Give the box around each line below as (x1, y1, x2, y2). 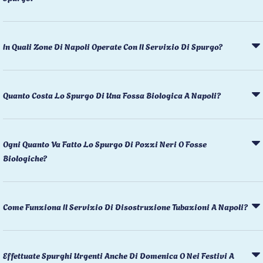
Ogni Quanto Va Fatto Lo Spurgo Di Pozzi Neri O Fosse (3, 137, 207, 150)
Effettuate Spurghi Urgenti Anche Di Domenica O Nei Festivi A (3, 248, 234, 261)
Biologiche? (3, 151, 47, 164)
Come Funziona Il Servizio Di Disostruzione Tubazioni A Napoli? (3, 200, 248, 213)
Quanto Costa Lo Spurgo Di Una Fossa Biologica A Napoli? (3, 88, 221, 101)
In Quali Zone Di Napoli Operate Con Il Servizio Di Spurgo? (3, 39, 222, 52)
